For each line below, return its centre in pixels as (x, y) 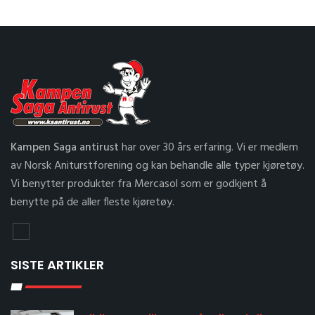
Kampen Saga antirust (65, 148)
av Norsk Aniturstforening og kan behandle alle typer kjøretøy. (157, 166)
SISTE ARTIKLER (57, 264)
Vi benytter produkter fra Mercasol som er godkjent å (139, 184)
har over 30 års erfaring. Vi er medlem (208, 148)
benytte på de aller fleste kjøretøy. (92, 202)
